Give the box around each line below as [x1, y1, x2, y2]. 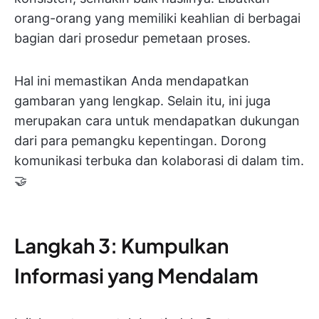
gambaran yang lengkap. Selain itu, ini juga [14, 93, 271, 109]
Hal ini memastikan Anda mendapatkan [14, 73, 249, 89]
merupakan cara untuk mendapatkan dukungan [14, 113, 300, 129]
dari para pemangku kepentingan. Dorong [14, 133, 266, 149]
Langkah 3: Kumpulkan [14, 233, 229, 258]
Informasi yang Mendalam [14, 263, 258, 288]
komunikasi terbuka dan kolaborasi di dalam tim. [14, 153, 304, 169]
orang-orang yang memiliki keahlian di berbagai [14, 11, 300, 26]
